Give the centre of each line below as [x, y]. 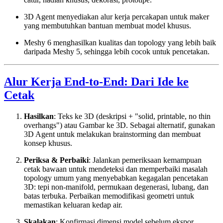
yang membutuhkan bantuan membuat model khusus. [108, 25]
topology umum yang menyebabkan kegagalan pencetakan [116, 178]
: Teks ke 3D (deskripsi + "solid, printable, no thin [132, 116]
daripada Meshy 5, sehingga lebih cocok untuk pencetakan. [117, 51]
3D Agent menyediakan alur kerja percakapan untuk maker [116, 16]
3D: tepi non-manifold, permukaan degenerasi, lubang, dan [116, 187]
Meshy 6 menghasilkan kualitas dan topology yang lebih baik [120, 42]
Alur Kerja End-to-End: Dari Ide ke [96, 81]
